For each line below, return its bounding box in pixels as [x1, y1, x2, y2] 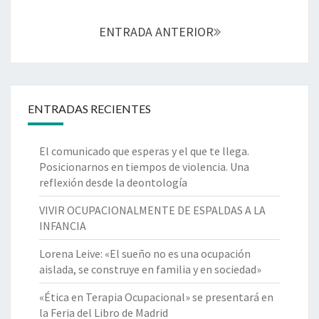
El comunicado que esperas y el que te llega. [39, 144, 249, 159]
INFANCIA [39, 219, 86, 234]
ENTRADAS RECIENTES [28, 102, 151, 116]
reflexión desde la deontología [39, 175, 187, 190]
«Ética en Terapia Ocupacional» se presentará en [39, 290, 273, 305]
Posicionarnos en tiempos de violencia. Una [39, 159, 249, 174]
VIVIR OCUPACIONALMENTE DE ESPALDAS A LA [39, 203, 266, 218]
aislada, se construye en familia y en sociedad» [39, 262, 261, 277]
